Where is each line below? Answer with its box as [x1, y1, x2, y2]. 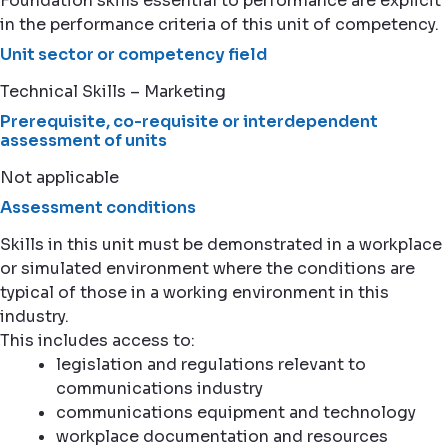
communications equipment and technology [56, 402, 416, 423]
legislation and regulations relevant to [56, 354, 366, 375]
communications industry [56, 378, 263, 399]
